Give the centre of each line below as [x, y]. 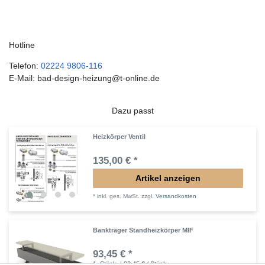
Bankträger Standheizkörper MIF [143, 230]
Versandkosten [176, 196]
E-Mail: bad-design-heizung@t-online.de [84, 78]
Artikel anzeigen [168, 178]
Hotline [22, 45]
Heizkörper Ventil [119, 137]
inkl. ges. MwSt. [119, 196]
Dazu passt [132, 111]
